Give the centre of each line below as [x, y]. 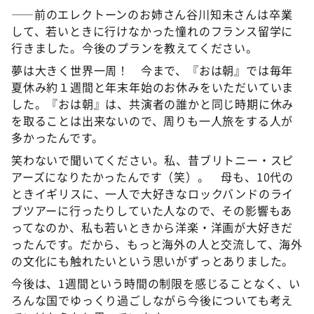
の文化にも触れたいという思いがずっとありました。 [153, 260]
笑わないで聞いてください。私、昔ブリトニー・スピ [153, 159]
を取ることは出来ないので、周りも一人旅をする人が [152, 120]
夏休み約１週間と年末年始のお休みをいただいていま [153, 87]
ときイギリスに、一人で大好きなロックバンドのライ [153, 193]
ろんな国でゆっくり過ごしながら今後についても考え [152, 300]
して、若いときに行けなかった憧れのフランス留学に [152, 30]
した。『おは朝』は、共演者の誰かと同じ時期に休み [153, 103]
